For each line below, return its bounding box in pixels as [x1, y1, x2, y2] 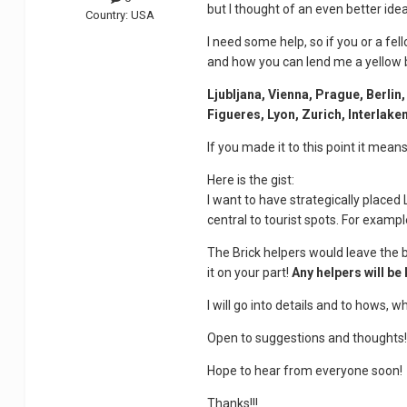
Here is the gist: [207, 173, 295, 188]
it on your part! [207, 265, 293, 281]
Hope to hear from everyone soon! [207, 363, 403, 379]
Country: [85, 7, 132, 22]
